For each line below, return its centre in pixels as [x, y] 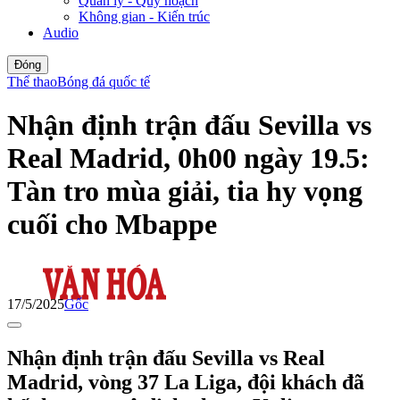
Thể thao [32, 81]
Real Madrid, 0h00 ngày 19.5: [188, 158]
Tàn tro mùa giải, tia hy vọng [185, 192]
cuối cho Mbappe [112, 225]
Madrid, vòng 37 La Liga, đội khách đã [186, 382]
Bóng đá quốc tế [104, 81]
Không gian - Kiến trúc [144, 16]
